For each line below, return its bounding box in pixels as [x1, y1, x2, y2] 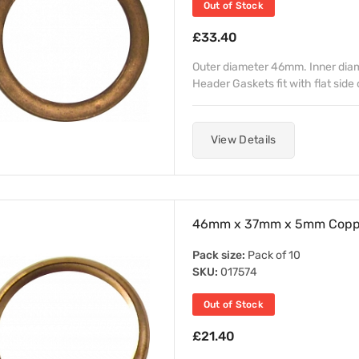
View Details [210, 133, 276, 147]
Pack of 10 [244, 248, 301, 262]
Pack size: [192, 248, 245, 262]
